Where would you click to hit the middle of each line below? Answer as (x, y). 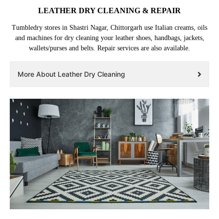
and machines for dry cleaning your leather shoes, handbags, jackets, (109, 38)
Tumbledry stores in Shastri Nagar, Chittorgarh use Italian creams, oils (109, 28)
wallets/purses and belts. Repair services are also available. (109, 48)
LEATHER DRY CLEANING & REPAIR (109, 11)
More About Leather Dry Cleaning (71, 74)
